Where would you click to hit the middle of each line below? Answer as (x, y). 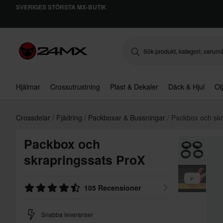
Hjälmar (28, 87)
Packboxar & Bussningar (128, 117)
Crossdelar (34, 117)
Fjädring (70, 117)
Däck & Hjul (186, 87)
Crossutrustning (75, 87)
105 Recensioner (113, 188)
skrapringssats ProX (85, 160)
